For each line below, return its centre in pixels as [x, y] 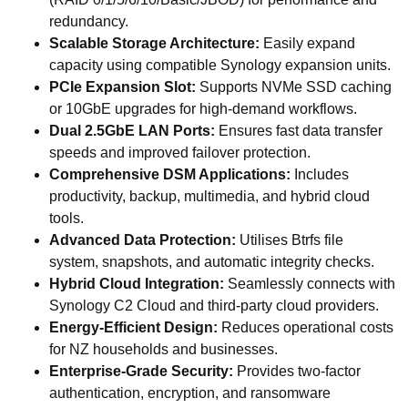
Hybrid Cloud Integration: [137, 283]
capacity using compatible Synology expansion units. [220, 65]
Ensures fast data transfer [299, 130]
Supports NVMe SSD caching [294, 87]
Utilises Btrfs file [290, 240]
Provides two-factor [297, 371]
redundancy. [89, 21]
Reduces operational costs [306, 327]
